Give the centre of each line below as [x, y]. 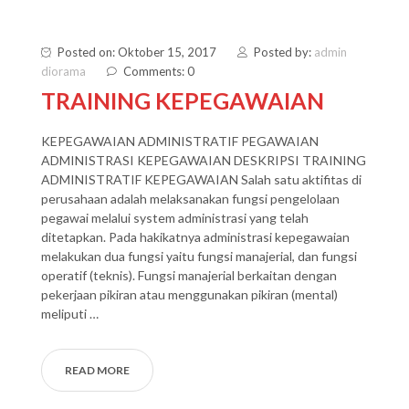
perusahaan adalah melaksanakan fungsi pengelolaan [190, 199]
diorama [63, 71]
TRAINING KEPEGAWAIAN [183, 100]
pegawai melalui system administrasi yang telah [175, 218]
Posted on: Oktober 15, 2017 [137, 52]
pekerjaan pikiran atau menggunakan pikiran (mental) [189, 294]
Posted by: [284, 52]
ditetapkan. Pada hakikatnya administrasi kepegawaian [195, 237]
